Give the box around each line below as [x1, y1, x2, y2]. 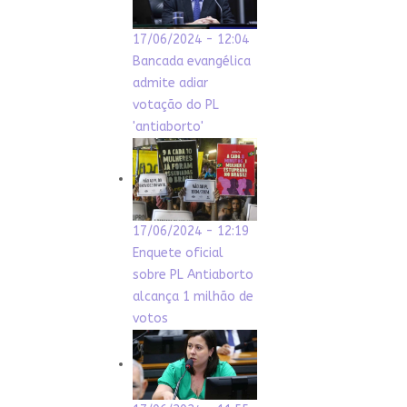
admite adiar [133, 74, 208, 91]
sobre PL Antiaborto [133, 266, 253, 283]
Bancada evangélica [133, 53, 251, 69]
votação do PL [133, 96, 219, 113]
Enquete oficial [133, 244, 223, 261]
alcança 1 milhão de [133, 288, 253, 304]
